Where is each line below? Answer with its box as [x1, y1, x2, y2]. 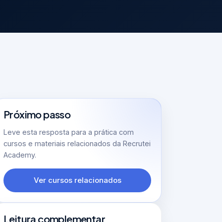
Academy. [3, 150, 36, 159]
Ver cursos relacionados [33, 175, 121, 185]
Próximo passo [3, 108, 71, 120]
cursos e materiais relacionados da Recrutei [3, 139, 151, 148]
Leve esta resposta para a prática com [3, 127, 134, 136]
